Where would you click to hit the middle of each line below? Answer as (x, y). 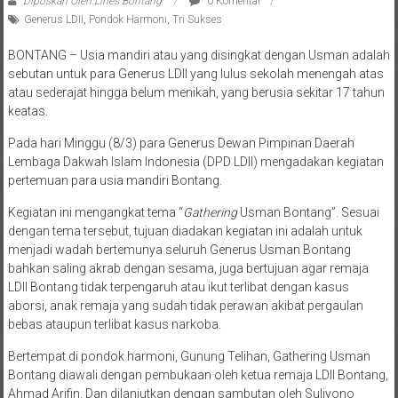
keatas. (28, 111)
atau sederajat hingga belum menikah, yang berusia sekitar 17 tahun (196, 92)
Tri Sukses (197, 19)
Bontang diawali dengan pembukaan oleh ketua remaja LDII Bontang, (198, 374)
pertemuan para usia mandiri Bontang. (115, 180)
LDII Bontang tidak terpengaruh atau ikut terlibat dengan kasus (178, 287)
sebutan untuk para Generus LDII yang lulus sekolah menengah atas (195, 73)
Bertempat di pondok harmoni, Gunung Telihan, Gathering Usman (189, 356)
